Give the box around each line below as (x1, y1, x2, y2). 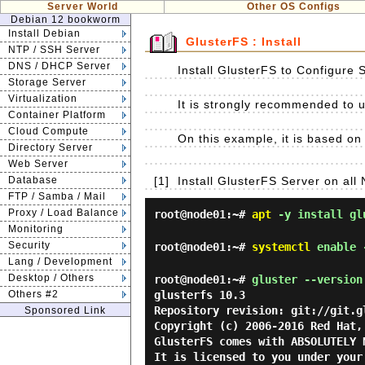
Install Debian (8, 28, 81, 39)
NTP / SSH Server (8, 44, 100, 55)
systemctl (252, 240, 310, 253)
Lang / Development (8, 256, 112, 267)
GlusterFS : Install (186, 35, 301, 48)
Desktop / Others (8, 272, 95, 284)
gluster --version (252, 273, 363, 286)
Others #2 (8, 288, 59, 300)
